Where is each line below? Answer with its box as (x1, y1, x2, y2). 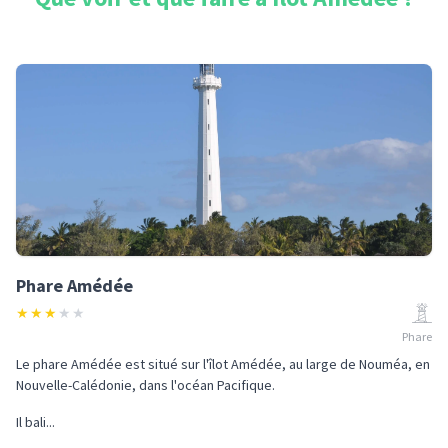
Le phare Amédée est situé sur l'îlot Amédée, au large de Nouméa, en (16, 355, 430, 373)
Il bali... (16, 413, 55, 431)
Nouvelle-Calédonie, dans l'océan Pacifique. (16, 376, 275, 394)
